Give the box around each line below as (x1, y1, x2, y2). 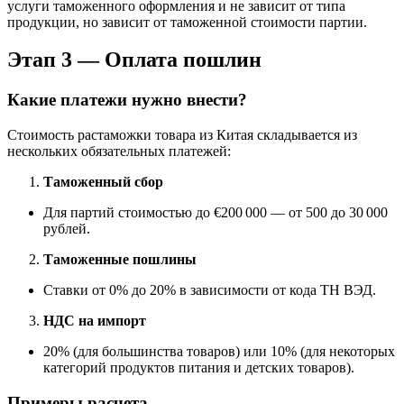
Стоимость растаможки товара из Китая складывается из (7, 127, 357, 143)
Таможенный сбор (43, 174, 163, 190)
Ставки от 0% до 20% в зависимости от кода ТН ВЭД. (43, 282, 376, 298)
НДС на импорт (43, 313, 146, 329)
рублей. (43, 221, 90, 237)
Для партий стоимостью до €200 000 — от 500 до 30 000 (43, 205, 388, 221)
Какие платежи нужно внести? (7, 90, 247, 110)
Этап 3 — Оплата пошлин (7, 48, 262, 72)
